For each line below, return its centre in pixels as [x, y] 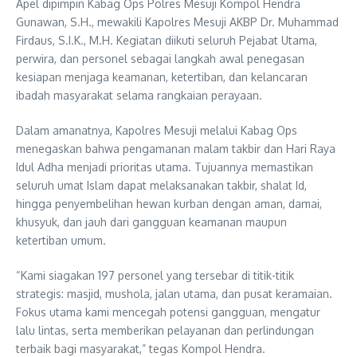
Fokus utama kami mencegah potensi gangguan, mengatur [168, 312]
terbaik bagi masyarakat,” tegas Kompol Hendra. [141, 348]
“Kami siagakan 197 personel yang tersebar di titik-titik [155, 275]
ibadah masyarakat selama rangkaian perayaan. [139, 95]
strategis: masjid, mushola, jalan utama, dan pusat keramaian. [174, 293]
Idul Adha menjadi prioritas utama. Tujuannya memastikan [165, 167]
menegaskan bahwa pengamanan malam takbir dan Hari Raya [176, 148]
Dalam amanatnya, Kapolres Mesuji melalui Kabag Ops [157, 130]
